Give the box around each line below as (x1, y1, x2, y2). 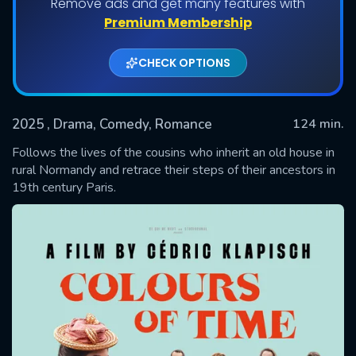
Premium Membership (104, 13, 252, 32)
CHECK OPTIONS (138, 54, 230, 71)
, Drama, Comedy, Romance (47, 114, 212, 133)
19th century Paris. (12, 178, 116, 196)
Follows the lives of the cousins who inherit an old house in (12, 143, 335, 161)
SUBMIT (155, 180, 201, 198)
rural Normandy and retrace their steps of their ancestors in (12, 161, 335, 179)
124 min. (292, 114, 344, 133)
